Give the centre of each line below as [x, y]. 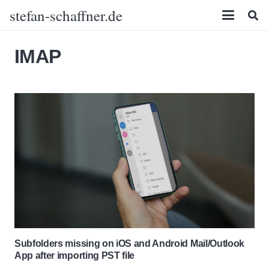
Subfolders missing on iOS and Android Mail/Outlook [129, 243]
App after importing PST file [75, 255]
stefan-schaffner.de [66, 15]
